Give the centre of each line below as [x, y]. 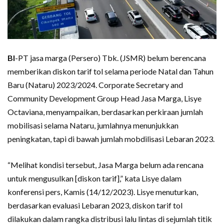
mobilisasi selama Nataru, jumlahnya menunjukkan [93, 125]
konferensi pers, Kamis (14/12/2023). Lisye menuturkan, [103, 192]
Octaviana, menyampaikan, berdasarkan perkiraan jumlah [105, 112]
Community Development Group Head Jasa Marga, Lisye [104, 98]
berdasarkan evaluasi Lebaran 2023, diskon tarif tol [95, 205]
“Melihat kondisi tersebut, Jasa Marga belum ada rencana [105, 165]
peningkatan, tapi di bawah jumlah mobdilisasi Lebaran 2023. [111, 139]
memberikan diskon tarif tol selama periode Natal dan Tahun [110, 71]
